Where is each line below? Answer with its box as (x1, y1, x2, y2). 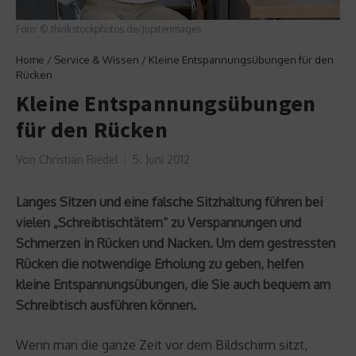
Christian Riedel (39, 152, 118, 166)
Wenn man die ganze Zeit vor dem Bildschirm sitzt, (16, 336, 308, 353)
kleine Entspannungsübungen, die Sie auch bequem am (16, 276, 331, 292)
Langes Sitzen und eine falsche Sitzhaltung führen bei (16, 193, 323, 210)
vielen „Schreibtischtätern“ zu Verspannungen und (16, 214, 301, 230)
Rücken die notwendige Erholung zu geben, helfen (16, 255, 304, 272)
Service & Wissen (54, 52, 139, 66)
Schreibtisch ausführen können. (16, 296, 196, 313)
